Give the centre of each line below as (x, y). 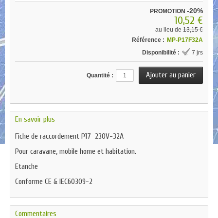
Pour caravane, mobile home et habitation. (76, 151)
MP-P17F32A (185, 40)
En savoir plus (35, 119)
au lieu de (169, 30)
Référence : (148, 40)
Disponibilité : (161, 53)
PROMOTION (168, 11)
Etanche (27, 166)
